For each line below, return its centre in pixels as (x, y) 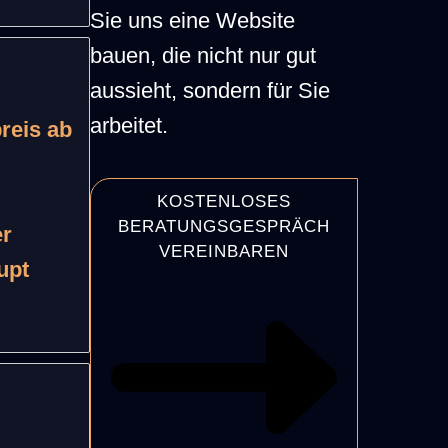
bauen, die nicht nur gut (202, 55)
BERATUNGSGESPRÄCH (223, 227)
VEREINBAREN (223, 252)
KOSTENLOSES (223, 202)
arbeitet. (128, 125)
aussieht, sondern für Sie (209, 90)
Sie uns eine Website (192, 20)
